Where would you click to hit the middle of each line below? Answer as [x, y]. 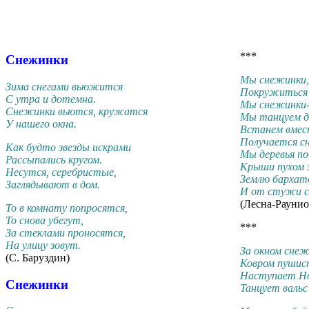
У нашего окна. [41, 123]
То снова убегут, [44, 220]
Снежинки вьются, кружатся [77, 111]
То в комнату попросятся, [67, 208]
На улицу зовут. [43, 245]
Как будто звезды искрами [68, 147]
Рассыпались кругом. [54, 159]
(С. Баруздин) [38, 257]
